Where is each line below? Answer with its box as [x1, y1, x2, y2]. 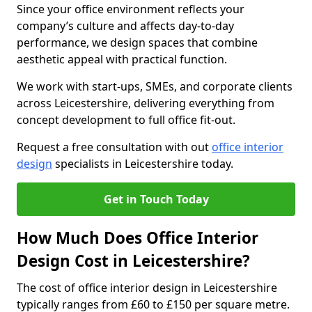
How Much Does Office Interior [17, 227, 258, 249]
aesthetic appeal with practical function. [17, 52, 227, 67]
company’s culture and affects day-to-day [17, 18, 234, 33]
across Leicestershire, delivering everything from [17, 95, 274, 111]
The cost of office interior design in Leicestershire [17, 280, 277, 295]
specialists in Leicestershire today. [52, 156, 233, 171]
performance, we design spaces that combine [17, 35, 258, 50]
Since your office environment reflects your [17, 1, 244, 17]
